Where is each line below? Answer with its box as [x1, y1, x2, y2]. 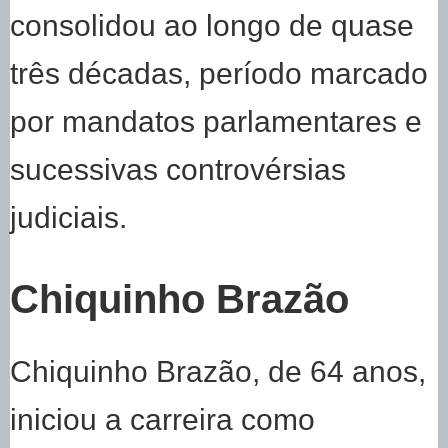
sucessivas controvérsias [10, 152, 346, 187]
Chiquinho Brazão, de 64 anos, [10, 354, 426, 389]
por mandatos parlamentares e [10, 104, 422, 139]
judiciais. [10, 200, 127, 235]
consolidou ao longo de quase [10, 8, 414, 43]
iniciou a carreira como [10, 402, 315, 437]
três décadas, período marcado [10, 56, 428, 91]
